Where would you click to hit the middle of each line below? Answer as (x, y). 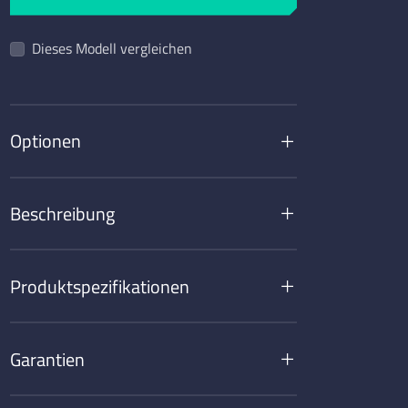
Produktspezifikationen (99, 286)
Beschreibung (62, 213)
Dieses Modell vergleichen (112, 48)
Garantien (47, 358)
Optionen (45, 141)
